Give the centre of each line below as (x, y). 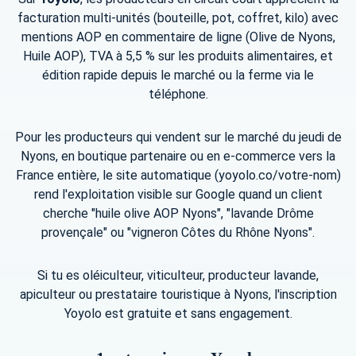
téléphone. (178, 95)
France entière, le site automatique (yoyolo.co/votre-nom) (178, 176)
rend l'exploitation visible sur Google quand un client (178, 195)
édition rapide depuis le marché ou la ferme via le (178, 75)
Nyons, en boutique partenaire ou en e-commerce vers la (178, 157)
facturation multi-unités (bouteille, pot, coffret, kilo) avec (178, 18)
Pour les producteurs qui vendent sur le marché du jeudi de (178, 137)
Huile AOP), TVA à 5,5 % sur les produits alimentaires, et (178, 56)
